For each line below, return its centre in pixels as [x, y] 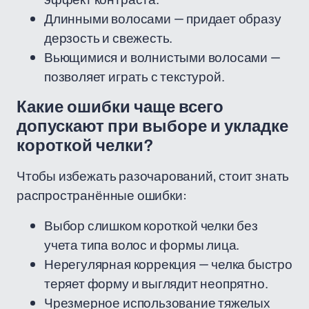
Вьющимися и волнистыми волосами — [162, 57]
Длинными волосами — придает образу [163, 19]
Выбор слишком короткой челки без [151, 226]
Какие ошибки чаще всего [120, 107]
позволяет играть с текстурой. [134, 77]
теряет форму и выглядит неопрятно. [156, 283]
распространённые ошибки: [102, 195]
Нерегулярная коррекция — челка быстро [168, 264]
